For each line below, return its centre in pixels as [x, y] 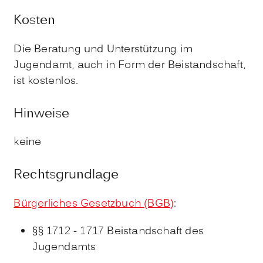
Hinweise [42, 114]
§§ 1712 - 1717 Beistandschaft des [118, 232]
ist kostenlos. [46, 81]
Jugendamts [64, 248]
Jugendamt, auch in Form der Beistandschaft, [129, 65]
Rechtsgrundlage [66, 176]
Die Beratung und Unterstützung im [103, 49]
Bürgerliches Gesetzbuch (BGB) [94, 204]
